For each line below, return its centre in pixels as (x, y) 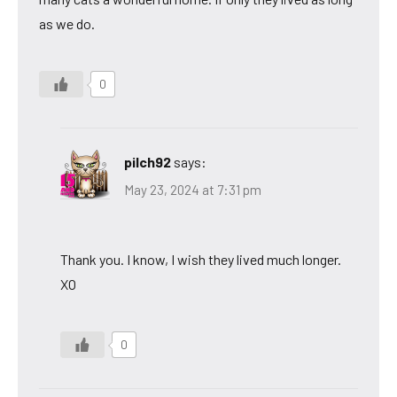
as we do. (67, 23)
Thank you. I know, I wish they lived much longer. (201, 260)
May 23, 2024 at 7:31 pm (193, 190)
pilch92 (148, 161)
